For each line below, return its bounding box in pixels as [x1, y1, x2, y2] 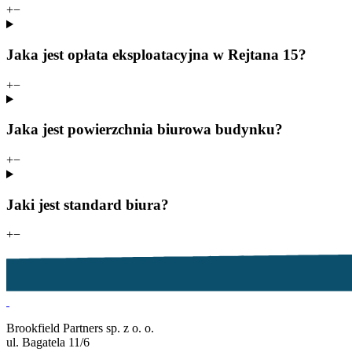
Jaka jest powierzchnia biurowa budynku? [6, 121, 283, 138]
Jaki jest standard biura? [6, 196, 169, 213]
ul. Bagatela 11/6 [6, 335, 90, 350]
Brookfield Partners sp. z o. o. [6, 321, 154, 335]
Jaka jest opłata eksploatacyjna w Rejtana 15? [6, 46, 306, 63]
